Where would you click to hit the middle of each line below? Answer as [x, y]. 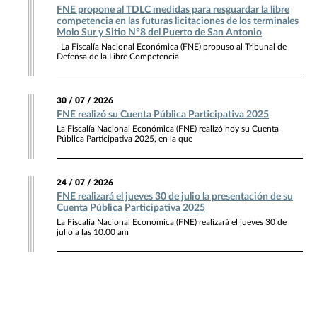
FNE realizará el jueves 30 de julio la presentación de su [175, 197]
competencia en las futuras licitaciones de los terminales [178, 22]
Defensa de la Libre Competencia [118, 57]
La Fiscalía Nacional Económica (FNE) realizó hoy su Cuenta [168, 129]
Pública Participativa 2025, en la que [125, 139]
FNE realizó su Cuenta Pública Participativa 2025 [163, 115]
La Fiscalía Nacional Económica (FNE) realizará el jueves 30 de [172, 223]
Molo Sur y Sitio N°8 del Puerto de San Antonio [159, 33]
